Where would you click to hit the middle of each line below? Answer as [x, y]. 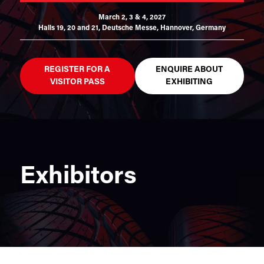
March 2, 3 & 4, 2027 [132, 17]
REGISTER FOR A [77, 70]
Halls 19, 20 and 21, [69, 28]
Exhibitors [78, 177]
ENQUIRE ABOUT [189, 70]
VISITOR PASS [77, 82]
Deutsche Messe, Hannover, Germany [164, 28]
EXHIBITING [189, 82]
